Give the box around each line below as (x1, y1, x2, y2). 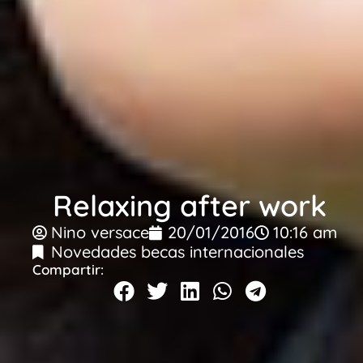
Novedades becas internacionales (51, 241, 304, 263)
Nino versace (51, 222, 149, 243)
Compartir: (32, 261, 104, 279)
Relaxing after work (53, 187, 327, 224)
